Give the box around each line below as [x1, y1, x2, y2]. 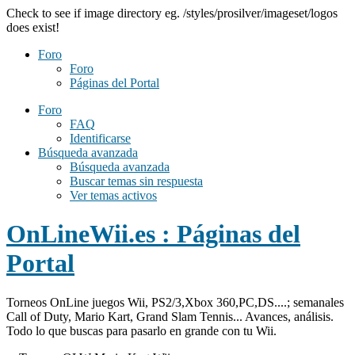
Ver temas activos [70, 189, 157, 202]
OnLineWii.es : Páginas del [6, 219, 300, 249]
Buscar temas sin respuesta [70, 174, 203, 188]
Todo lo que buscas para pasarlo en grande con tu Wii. [6, 323, 277, 338]
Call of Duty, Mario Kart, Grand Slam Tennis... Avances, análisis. [6, 309, 334, 323]
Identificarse [70, 132, 131, 145]
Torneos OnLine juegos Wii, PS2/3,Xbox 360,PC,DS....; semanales [6, 295, 344, 309]
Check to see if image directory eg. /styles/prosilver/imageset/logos [6, 6, 338, 20]
